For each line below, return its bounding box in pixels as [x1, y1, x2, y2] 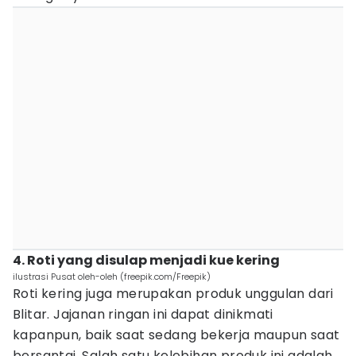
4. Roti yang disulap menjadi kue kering [13, 251, 280, 269]
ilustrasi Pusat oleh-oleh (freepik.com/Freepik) [13, 270, 211, 283]
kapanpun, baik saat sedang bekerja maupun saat [13, 326, 340, 344]
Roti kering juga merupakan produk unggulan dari [13, 284, 334, 303]
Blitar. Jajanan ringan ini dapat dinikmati [13, 305, 273, 323]
